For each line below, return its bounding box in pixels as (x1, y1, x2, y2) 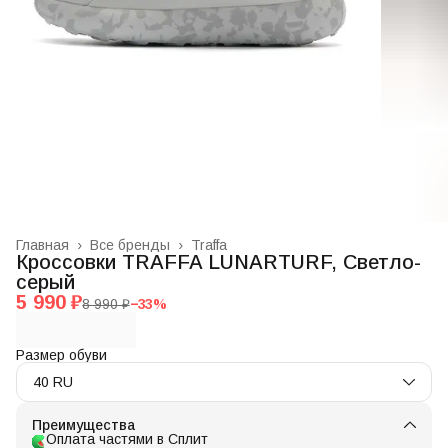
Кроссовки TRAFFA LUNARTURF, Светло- (16, 250, 421, 273)
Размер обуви (16, 346, 107, 363)
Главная (16, 236, 69, 253)
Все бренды (90, 236, 170, 253)
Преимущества (32, 416, 135, 433)
